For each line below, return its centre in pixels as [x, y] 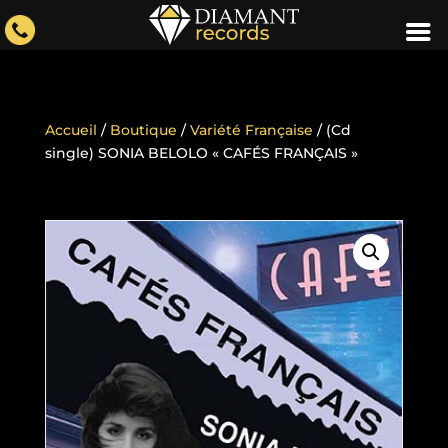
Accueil [70, 130]
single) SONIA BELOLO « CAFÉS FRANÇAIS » [201, 153]
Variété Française [251, 130]
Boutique [143, 130]
